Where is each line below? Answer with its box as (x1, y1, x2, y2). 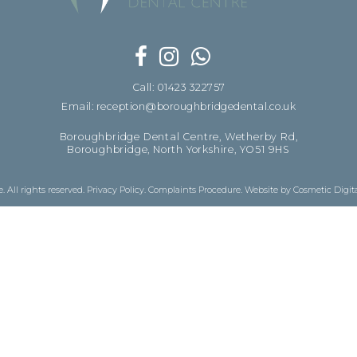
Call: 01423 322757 (131, 80, 226, 93)
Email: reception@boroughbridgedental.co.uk (61, 100, 296, 112)
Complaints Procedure (148, 183, 241, 195)
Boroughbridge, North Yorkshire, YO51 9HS (67, 143, 290, 155)
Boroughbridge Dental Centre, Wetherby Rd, (59, 130, 298, 143)
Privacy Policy (87, 183, 144, 195)
